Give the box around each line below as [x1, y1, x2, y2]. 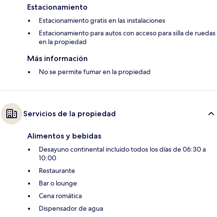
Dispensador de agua [39, 203, 103, 213]
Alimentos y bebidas [27, 131, 101, 140]
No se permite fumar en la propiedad [39, 67, 151, 76]
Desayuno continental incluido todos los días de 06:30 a [39, 144, 206, 154]
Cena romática [39, 191, 82, 200]
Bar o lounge [39, 178, 77, 187]
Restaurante [39, 166, 75, 175]
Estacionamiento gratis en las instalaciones [39, 15, 165, 25]
